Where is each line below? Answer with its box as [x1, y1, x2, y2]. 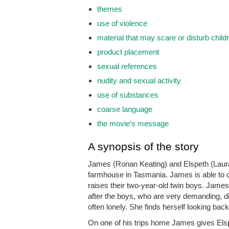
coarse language [97, 105, 152, 114]
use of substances [97, 90, 158, 100]
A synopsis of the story [88, 141, 199, 153]
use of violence [97, 19, 147, 28]
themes [97, 5, 122, 14]
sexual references [97, 62, 157, 71]
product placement [97, 48, 159, 57]
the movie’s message [97, 119, 169, 128]
